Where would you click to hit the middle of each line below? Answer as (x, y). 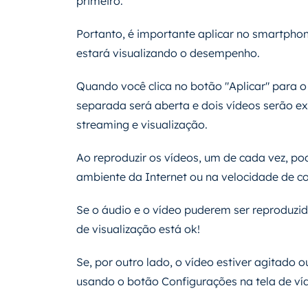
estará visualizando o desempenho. (168, 53)
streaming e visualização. (142, 124)
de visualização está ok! (138, 229)
